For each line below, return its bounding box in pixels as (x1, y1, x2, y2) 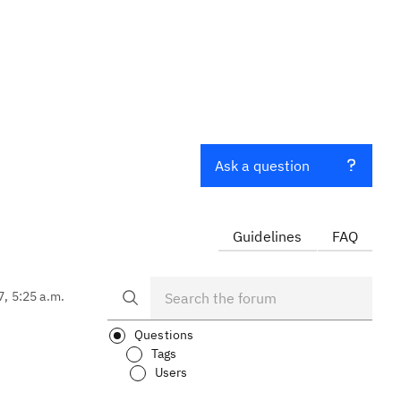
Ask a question (215, 157, 310, 175)
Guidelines (232, 227, 303, 245)
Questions (134, 327, 194, 343)
